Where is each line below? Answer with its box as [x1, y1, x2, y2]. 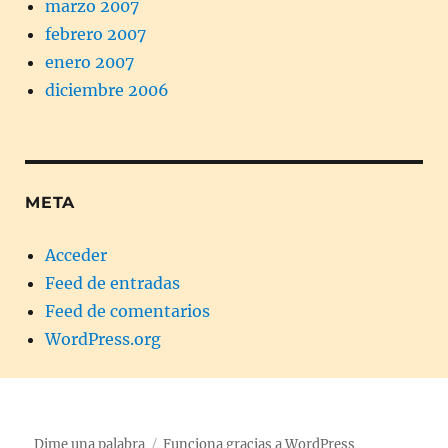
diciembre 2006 [45, 79, 169, 100]
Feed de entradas [45, 272, 180, 293]
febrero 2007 [45, 23, 146, 44]
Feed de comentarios [45, 300, 210, 321]
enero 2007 [45, 51, 134, 72]
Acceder [45, 244, 107, 265]
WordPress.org [45, 328, 161, 349]
